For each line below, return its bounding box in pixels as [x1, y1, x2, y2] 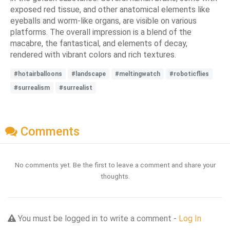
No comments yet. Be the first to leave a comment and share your [14, 160, 216, 169]
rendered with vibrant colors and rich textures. [10, 49, 176, 60]
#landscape [71, 70, 106, 78]
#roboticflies [169, 70, 209, 78]
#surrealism [14, 84, 50, 91]
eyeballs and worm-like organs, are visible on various [10, 15, 197, 26]
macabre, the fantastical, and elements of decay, [10, 38, 187, 48]
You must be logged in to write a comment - [16, 213, 179, 223]
